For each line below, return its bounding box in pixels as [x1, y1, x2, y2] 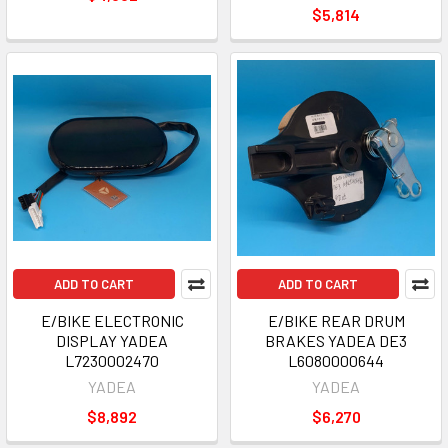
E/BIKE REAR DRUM [267, 311, 405, 330]
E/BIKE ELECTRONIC [40, 311, 184, 330]
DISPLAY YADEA [56, 331, 168, 350]
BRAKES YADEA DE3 [265, 331, 407, 350]
